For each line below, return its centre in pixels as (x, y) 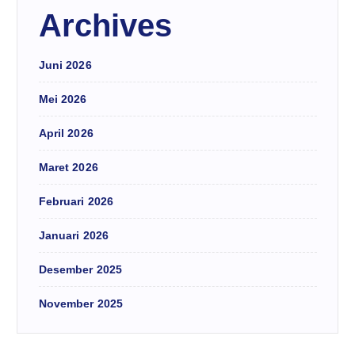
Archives (105, 25)
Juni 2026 (65, 65)
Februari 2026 (76, 201)
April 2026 (66, 133)
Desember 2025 (80, 269)
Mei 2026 (63, 99)
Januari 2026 (74, 235)
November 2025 (81, 303)
